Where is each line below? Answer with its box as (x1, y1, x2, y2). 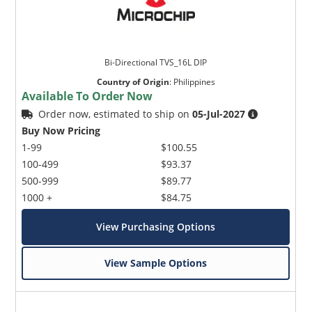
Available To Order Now (22, 88, 153, 104)
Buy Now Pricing (22, 124, 101, 138)
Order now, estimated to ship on (38, 107, 193, 121)
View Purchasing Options (96, 220, 216, 234)
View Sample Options (104, 256, 208, 270)
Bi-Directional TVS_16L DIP (104, 56, 208, 69)
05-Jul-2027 (192, 107, 246, 121)
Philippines (173, 76, 215, 88)
